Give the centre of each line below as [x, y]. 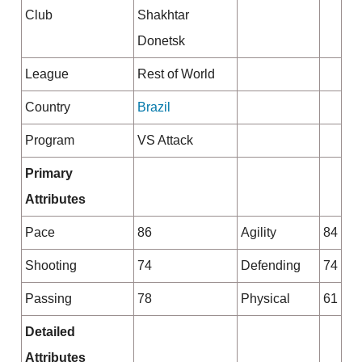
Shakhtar [163, 15]
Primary [48, 174]
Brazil [154, 107]
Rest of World [176, 74]
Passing [48, 299]
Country [47, 107]
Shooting [51, 266]
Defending [270, 266]
